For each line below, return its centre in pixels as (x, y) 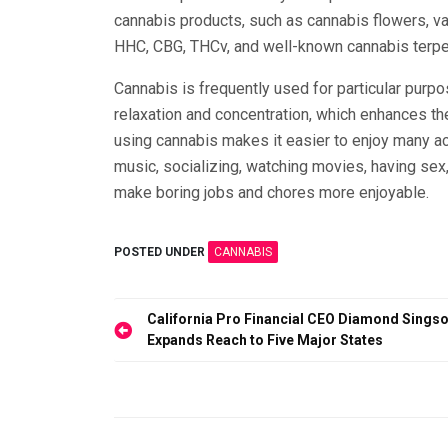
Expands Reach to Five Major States (265, 339)
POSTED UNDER (161, 251)
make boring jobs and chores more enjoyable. (271, 192)
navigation (178, 364)
